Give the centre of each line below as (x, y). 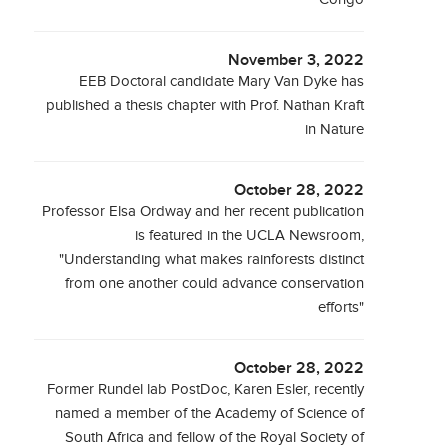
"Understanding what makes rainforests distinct (212, 259)
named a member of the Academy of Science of (210, 413)
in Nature (335, 129)
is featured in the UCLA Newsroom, (250, 235)
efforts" (341, 307)
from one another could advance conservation (215, 283)
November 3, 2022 (296, 60)
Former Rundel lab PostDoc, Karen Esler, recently (206, 389)
